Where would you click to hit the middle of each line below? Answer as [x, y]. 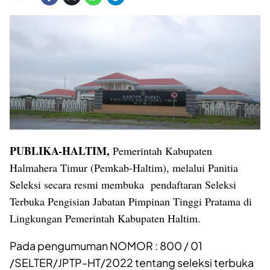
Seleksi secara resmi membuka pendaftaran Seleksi [123, 185]
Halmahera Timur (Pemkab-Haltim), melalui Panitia [124, 168]
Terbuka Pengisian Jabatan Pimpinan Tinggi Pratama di [131, 202]
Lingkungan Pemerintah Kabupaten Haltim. [105, 218]
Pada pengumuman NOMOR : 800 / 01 [106, 246]
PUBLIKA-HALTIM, [60, 151]
